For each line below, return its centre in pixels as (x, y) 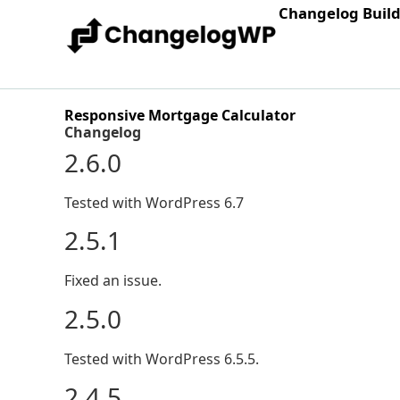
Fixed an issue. (113, 281)
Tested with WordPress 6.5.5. (162, 358)
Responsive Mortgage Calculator (180, 115)
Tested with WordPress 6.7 (154, 203)
